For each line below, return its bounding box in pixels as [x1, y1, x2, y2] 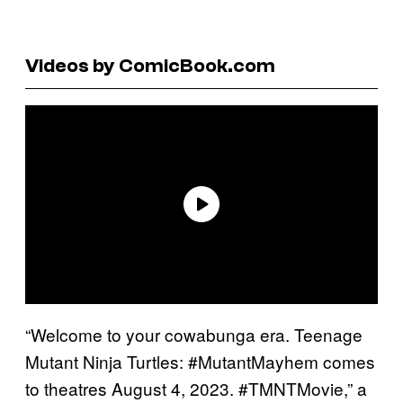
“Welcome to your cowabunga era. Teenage [25, 321, 363, 346]
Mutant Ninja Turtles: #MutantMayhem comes [25, 348, 375, 373]
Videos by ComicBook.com [25, 53, 275, 77]
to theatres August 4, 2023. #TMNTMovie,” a [25, 375, 367, 400]
